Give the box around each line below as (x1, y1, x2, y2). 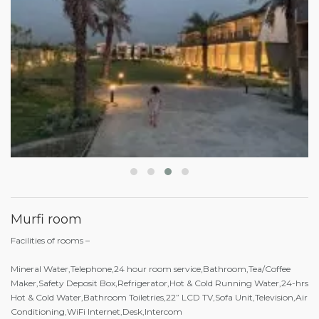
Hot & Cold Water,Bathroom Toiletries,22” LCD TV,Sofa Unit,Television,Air (11, 292, 308, 303)
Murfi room (11, 211, 82, 228)
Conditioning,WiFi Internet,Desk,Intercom (11, 306, 182, 318)
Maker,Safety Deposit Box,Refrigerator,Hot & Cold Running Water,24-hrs (11, 278, 308, 289)
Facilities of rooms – (11, 235, 90, 246)
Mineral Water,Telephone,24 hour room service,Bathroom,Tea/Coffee (11, 263, 291, 275)
